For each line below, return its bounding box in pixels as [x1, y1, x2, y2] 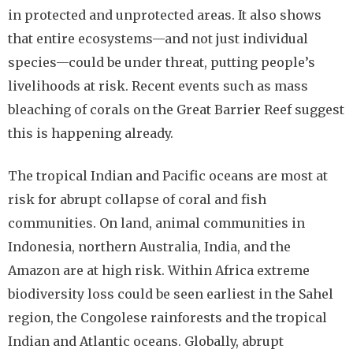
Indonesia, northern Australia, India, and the [8, 239, 291, 255]
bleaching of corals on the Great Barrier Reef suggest [8, 102, 344, 117]
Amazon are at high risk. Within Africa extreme [8, 262, 310, 278]
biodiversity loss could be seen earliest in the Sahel [8, 286, 333, 302]
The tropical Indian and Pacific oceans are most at [8, 168, 328, 184]
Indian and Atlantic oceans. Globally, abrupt [8, 333, 284, 349]
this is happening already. [8, 125, 173, 141]
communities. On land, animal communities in [8, 215, 305, 231]
